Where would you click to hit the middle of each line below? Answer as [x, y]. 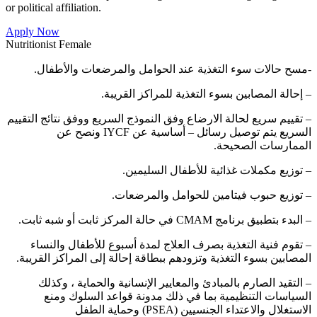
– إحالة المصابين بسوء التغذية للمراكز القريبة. [206, 94]
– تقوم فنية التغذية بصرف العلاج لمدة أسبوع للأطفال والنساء [171, 245]
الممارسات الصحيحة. [263, 146]
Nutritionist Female [48, 45]
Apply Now [33, 32]
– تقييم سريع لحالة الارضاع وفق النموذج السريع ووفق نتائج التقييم [159, 119]
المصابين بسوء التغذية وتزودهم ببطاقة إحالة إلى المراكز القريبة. [164, 258]
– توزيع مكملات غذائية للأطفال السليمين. [217, 171]
